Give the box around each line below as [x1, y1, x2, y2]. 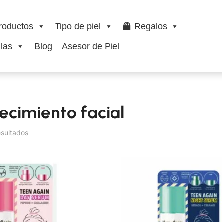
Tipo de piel [55, 21, 101, 32]
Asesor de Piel [61, 41, 119, 52]
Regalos [134, 21, 167, 32]
